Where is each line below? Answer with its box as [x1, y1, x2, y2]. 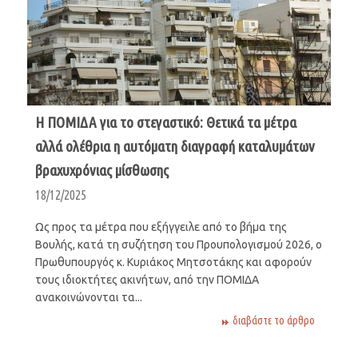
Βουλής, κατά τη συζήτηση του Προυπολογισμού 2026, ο [34, 238, 322, 252]
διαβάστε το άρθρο [233, 314, 316, 328]
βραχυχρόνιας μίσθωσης [34, 161, 169, 180]
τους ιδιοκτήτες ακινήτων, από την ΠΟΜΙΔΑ [34, 273, 259, 287]
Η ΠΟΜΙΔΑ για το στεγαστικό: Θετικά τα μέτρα [34, 113, 296, 132]
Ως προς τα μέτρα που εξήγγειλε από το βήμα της [34, 221, 287, 234]
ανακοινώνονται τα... [34, 291, 142, 304]
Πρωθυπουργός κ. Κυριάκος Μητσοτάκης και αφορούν [34, 256, 312, 269]
